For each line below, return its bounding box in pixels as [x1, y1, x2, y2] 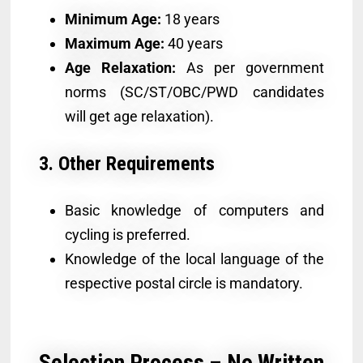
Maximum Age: [64, 35, 164, 53]
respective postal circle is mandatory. [64, 274, 303, 292]
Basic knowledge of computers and [64, 201, 325, 219]
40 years [164, 35, 223, 53]
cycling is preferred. [64, 225, 190, 243]
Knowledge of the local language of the [64, 250, 325, 267]
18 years [160, 11, 220, 28]
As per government [175, 59, 325, 77]
